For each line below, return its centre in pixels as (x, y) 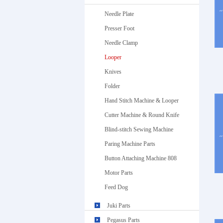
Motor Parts (118, 173)
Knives (113, 72)
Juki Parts (118, 206)
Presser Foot (119, 28)
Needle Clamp (121, 43)
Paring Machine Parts (130, 144)
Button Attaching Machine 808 (140, 158)
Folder (112, 86)
